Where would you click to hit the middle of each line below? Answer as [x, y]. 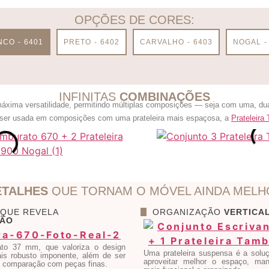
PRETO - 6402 [91, 42]
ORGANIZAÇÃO [188, 212]
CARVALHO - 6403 [176, 42]
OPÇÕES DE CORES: [134, 20]
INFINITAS [89, 96]
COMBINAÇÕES [165, 96]
